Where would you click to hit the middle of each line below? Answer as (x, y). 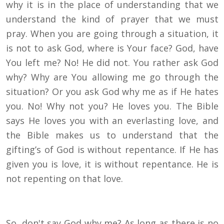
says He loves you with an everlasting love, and (112, 121)
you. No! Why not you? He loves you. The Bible (112, 106)
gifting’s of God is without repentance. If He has (112, 150)
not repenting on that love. (64, 179)
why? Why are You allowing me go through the (112, 77)
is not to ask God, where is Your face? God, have (112, 48)
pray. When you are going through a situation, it (112, 34)
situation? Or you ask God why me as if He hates (112, 92)
